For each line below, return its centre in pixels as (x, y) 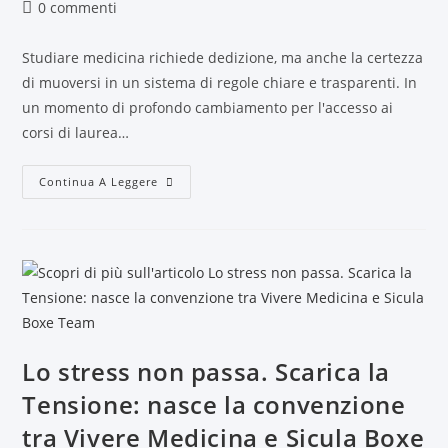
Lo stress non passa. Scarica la (206, 371)
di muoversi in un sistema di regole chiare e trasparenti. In (220, 82)
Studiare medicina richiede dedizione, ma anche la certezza (223, 57)
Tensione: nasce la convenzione (214, 404)
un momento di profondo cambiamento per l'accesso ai (208, 107)
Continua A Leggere (99, 181)
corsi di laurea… (76, 132)
